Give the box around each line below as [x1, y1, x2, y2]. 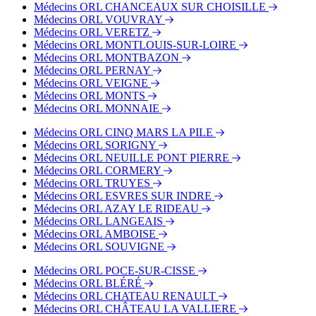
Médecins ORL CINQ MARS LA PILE [34, 126, 216, 139]
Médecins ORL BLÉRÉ [34, 277, 145, 290]
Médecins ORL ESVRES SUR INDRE [34, 190, 214, 202]
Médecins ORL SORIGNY [34, 139, 159, 152]
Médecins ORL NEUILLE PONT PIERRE [34, 152, 232, 164]
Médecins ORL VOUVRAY [34, 13, 165, 26]
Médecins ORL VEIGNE [34, 77, 151, 90]
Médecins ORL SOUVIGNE [34, 241, 167, 253]
